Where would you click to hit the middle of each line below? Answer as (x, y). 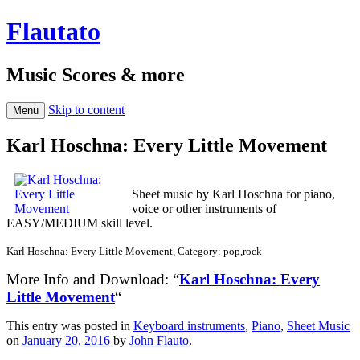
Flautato (53, 32)
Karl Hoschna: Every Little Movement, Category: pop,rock (134, 251)
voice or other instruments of (204, 208)
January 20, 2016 (66, 340)
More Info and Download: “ (93, 279)
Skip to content (86, 109)
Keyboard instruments (189, 325)
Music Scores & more (96, 74)
